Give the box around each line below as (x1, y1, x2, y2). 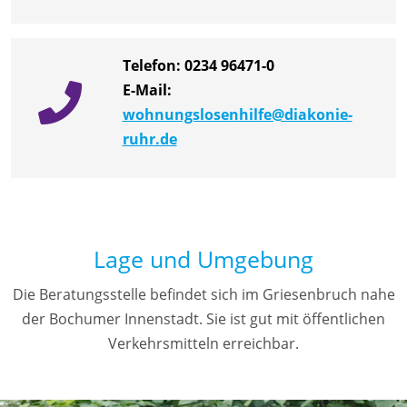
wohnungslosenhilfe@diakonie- (122, 104, 352, 125)
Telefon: (122, 55, 184, 76)
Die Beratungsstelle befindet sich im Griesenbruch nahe (12, 284, 395, 305)
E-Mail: (122, 80, 172, 101)
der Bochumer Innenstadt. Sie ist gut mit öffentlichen (22, 309, 385, 330)
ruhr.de (122, 129, 177, 150)
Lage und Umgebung (94, 243, 313, 275)
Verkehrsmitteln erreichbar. (108, 333, 299, 354)
